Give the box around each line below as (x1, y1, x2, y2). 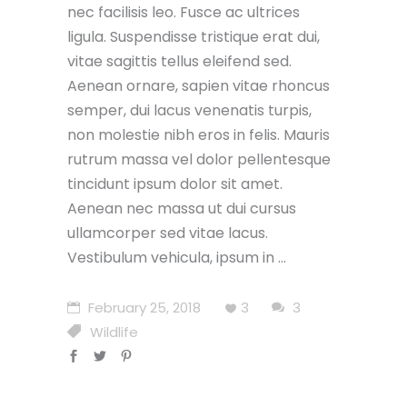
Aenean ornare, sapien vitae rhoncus (67, 74, 330, 96)
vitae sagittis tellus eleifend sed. (67, 50, 292, 72)
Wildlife (90, 322, 138, 342)
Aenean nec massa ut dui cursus (67, 197, 296, 219)
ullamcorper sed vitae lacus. (67, 222, 268, 243)
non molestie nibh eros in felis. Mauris (67, 124, 330, 145)
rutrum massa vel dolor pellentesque (67, 148, 331, 170)
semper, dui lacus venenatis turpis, (67, 99, 312, 121)
